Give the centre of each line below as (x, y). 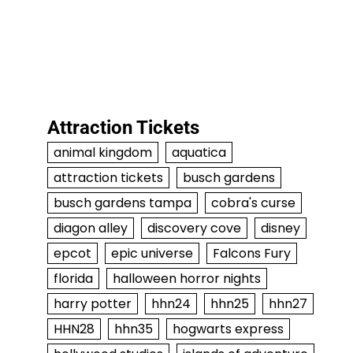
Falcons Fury (251, 254)
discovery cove (194, 229)
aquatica (199, 153)
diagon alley (90, 229)
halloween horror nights (186, 279)
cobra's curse (253, 203)
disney (280, 229)
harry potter (92, 304)
